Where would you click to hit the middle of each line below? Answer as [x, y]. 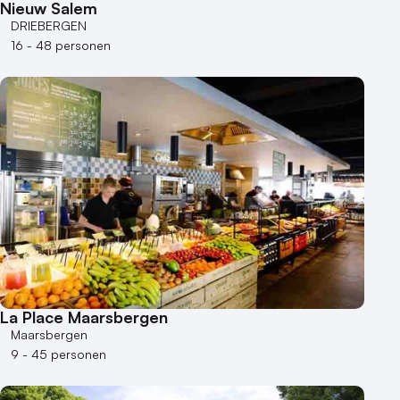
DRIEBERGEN [49, 25]
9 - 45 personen [58, 354]
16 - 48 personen [61, 45]
